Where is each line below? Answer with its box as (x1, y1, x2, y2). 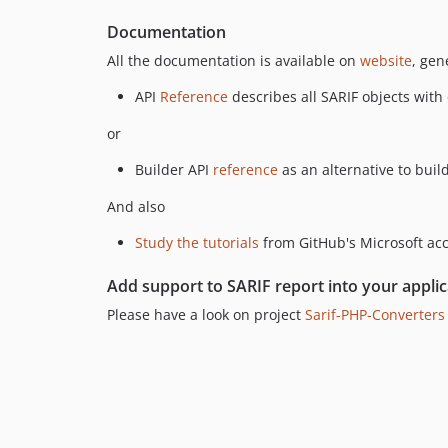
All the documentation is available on (107, 51, 360, 71)
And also (107, 197, 165, 217)
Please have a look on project (107, 305, 305, 325)
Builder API (135, 160, 213, 180)
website (360, 51, 412, 71)
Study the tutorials (135, 233, 259, 253)
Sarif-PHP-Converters (305, 305, 445, 325)
